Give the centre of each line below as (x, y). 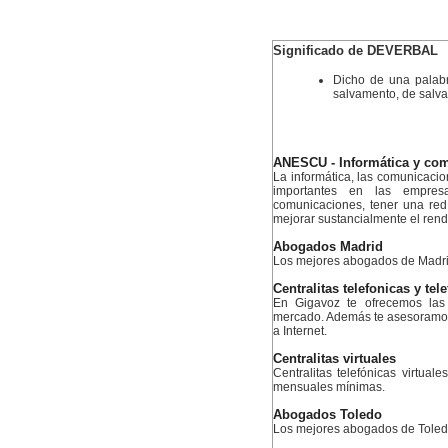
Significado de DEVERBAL (355, 50)
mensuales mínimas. (329, 387)
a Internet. (300, 331)
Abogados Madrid (328, 247)
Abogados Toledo (327, 415)
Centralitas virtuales (334, 359)
